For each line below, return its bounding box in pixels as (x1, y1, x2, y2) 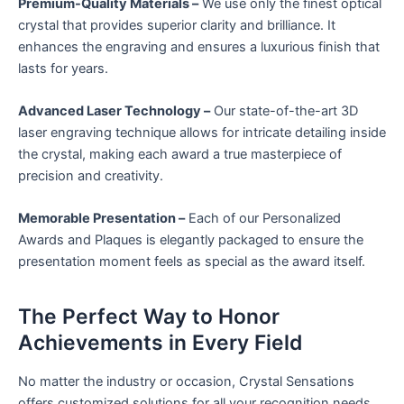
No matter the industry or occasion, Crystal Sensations (18, 373, 354, 390)
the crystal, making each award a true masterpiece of (18, 145, 342, 162)
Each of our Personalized (185, 210, 341, 227)
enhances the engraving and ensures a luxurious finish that (18, 38, 380, 55)
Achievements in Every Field (18, 329, 302, 355)
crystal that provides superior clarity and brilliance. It (18, 16, 335, 33)
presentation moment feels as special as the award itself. (18, 253, 365, 271)
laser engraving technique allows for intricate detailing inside (18, 124, 386, 141)
